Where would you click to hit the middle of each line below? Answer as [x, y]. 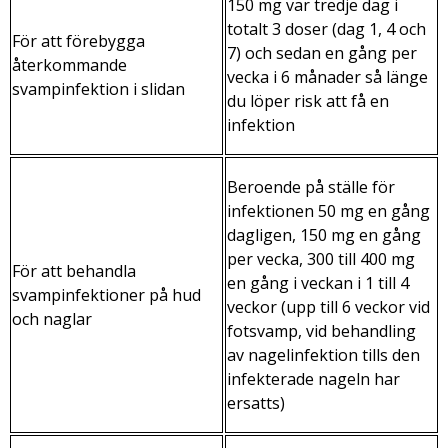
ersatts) [256, 402]
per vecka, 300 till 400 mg [321, 258]
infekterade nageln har [313, 378]
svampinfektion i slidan [98, 88]
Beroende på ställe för [311, 186]
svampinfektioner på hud [106, 294]
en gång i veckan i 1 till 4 [318, 282]
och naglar [52, 318]
